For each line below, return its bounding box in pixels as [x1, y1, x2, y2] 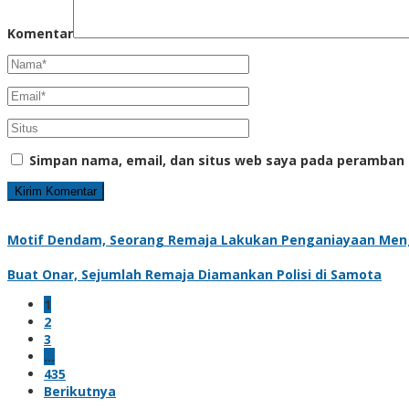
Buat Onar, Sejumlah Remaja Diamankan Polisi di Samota [7, 265, 382, 283]
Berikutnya [44, 382, 116, 400]
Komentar [7, 24, 73, 42]
